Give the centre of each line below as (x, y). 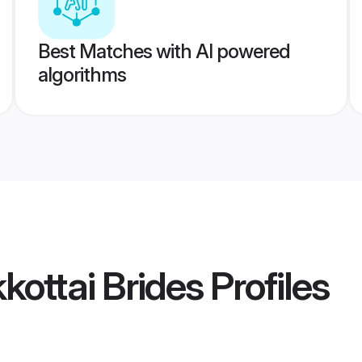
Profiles (266, 286)
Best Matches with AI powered (164, 51)
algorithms (82, 75)
